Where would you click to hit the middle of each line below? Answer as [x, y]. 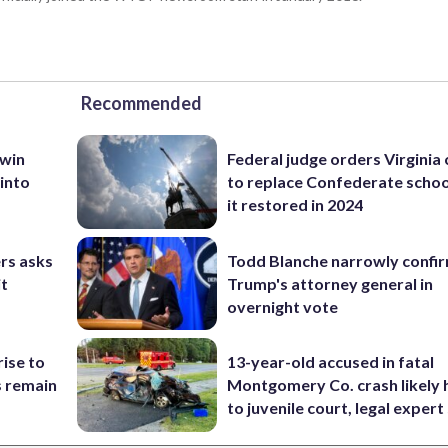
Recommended [141, 103]
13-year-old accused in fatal [331, 362]
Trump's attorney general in [330, 283]
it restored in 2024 [295, 205]
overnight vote [283, 306]
